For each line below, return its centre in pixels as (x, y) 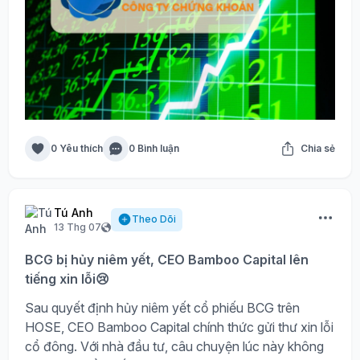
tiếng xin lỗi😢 (67, 279)
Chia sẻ (318, 149)
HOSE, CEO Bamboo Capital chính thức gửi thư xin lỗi (179, 327)
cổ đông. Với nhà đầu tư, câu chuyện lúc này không (174, 347)
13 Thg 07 (78, 227)
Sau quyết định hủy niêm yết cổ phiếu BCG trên (162, 308)
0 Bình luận (154, 149)
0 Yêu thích (77, 149)
